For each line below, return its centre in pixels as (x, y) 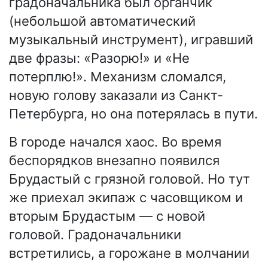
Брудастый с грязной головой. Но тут (130, 179)
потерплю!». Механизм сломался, (118, 77)
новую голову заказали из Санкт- (116, 95)
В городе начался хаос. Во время (115, 142)
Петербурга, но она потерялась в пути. (133, 114)
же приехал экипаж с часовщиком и (126, 198)
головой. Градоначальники (95, 235)
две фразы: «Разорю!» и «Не (99, 58)
